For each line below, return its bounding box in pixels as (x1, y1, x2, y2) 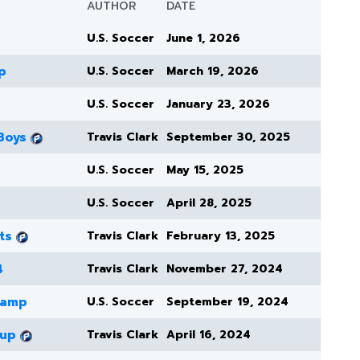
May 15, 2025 (166, 162, 243, 179)
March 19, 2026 (166, 63, 259, 80)
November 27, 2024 (166, 260, 283, 278)
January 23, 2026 (166, 96, 270, 113)
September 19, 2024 (166, 293, 288, 311)
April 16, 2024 (166, 326, 251, 344)
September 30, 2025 (166, 129, 290, 146)
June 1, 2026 (166, 30, 240, 47)
